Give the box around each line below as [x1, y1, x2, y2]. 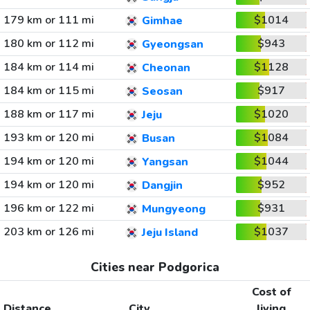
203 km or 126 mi [3, 224, 94, 239]
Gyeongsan [141, 37, 203, 53]
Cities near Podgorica [91, 259, 219, 275]
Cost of [251, 284, 291, 300]
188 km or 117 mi [3, 107, 94, 122]
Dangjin [141, 178, 183, 194]
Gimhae [141, 13, 183, 29]
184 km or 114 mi [3, 60, 94, 75]
